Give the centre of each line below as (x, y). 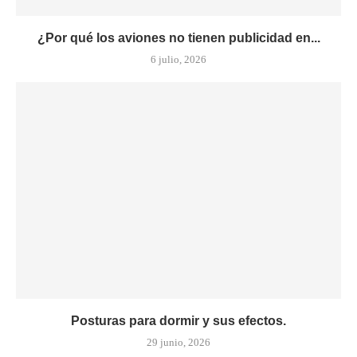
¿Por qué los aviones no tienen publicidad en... (178, 37)
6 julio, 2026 (178, 59)
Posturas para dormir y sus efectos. (178, 320)
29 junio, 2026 (178, 342)
